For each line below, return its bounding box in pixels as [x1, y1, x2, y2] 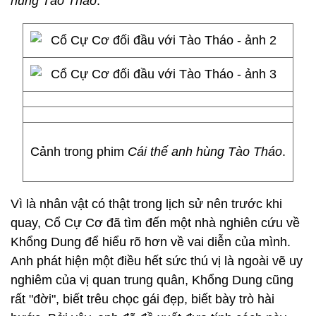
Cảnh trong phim [30, 145, 128, 159]
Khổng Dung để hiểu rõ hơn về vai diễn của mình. [11, 235, 291, 249]
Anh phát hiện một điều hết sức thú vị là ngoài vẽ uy [11, 254, 303, 268]
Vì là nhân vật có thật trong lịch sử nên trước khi [11, 197, 282, 211]
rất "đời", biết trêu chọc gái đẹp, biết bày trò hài [11, 292, 274, 306]
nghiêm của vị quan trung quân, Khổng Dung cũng [11, 273, 293, 287]
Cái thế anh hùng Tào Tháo [128, 145, 282, 159]
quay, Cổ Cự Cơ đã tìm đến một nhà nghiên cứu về [11, 216, 300, 230]
